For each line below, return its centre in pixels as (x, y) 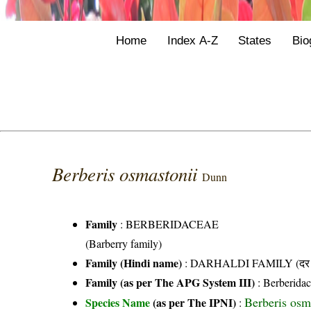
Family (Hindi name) (134, 263)
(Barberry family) (124, 244)
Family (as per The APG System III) (170, 283)
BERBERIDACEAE (173, 224)
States (255, 40)
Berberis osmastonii (127, 174)
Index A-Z (192, 40)
